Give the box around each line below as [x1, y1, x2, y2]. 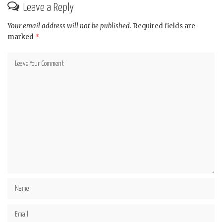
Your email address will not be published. [7, 22, 131, 31]
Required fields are [133, 22, 195, 31]
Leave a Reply [23, 2, 74, 14]
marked [7, 33, 35, 42]
